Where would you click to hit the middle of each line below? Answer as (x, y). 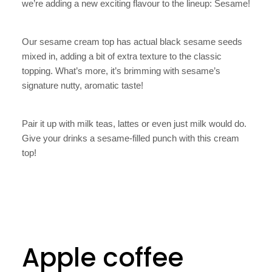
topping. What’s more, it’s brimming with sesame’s (121, 71)
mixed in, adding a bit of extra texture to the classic (122, 56)
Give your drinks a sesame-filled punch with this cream (131, 138)
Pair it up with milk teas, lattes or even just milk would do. (134, 124)
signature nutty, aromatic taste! (83, 86)
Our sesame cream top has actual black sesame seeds (132, 42)
